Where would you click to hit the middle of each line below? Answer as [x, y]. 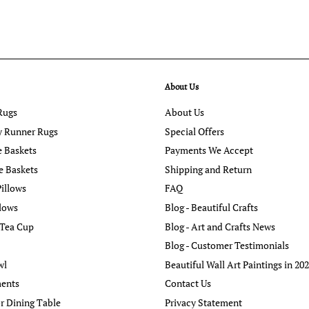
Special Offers [195, 131]
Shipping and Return [208, 169]
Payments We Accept [209, 150]
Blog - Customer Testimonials [227, 246]
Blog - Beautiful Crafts [211, 208]
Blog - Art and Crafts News [220, 226]
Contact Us [188, 283]
